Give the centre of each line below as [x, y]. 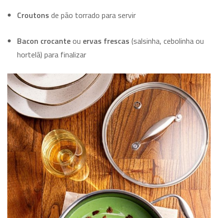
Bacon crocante [44, 41]
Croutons [33, 15]
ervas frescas [106, 41]
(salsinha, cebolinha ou [167, 41]
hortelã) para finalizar [52, 55]
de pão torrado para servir [92, 15]
